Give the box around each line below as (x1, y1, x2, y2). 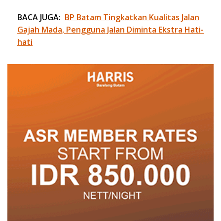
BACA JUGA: (17, 11, 61, 23)
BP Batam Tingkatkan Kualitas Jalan (65, 11, 199, 23)
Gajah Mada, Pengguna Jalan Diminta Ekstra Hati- (17, 24, 204, 35)
